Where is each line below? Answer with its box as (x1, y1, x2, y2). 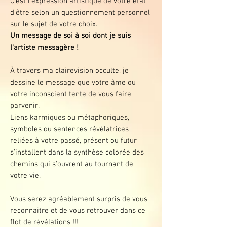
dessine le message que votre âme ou (10, 78, 136, 87)
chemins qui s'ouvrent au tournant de (10, 160, 133, 169)
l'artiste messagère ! (10, 43, 79, 52)
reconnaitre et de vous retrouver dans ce (10, 206, 145, 215)
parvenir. (10, 101, 40, 110)
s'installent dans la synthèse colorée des (10, 148, 144, 157)
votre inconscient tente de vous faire (10, 90, 131, 99)
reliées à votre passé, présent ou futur (10, 136, 137, 145)
